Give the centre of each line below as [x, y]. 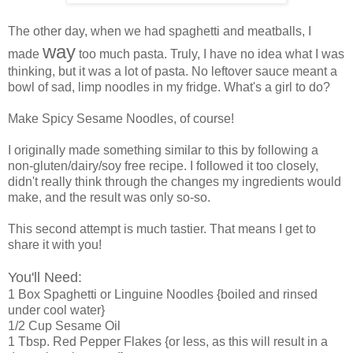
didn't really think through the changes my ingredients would [175, 181]
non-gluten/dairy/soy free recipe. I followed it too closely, [163, 165]
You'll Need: [45, 277]
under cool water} [56, 310]
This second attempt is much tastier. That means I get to [162, 229]
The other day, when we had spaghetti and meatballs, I [160, 31]
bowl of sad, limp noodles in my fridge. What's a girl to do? [169, 87]
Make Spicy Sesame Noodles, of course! [121, 118]
